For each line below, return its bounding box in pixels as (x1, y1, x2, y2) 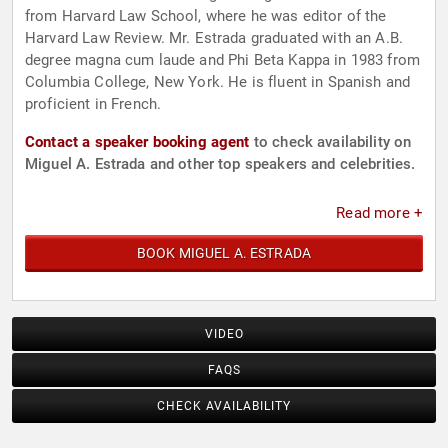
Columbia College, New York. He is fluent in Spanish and (25, 73, 411, 92)
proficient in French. (25, 95, 162, 114)
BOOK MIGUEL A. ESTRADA (136, 245, 312, 262)
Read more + (336, 204, 423, 223)
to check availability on (249, 133, 412, 152)
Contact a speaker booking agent (25, 133, 250, 152)
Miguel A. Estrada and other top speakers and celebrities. (25, 155, 416, 174)
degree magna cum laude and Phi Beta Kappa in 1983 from (25, 51, 200, 70)
